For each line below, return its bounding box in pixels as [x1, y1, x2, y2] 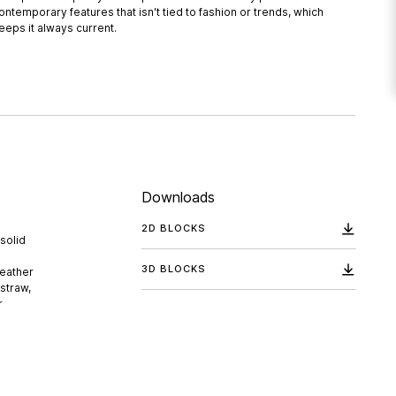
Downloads [141, 187, 215, 206]
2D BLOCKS [141, 222, 207, 235]
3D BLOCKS [141, 263, 207, 276]
